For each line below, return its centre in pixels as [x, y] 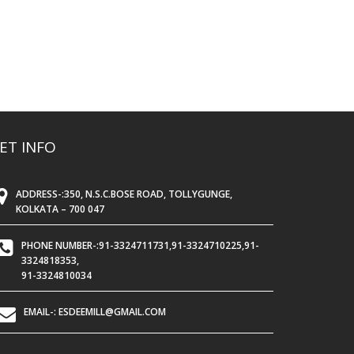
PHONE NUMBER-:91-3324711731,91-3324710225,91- [140, 246]
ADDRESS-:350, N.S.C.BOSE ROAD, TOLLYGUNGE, [124, 194]
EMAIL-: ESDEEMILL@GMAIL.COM [95, 312]
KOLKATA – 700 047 [60, 209]
